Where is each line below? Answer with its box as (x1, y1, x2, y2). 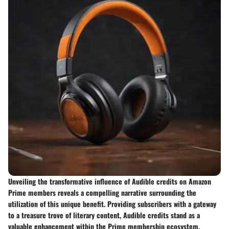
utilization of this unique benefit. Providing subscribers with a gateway (8, 198, 216, 209)
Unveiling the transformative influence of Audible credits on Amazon (8, 176, 211, 187)
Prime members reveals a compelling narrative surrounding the (8, 187, 196, 198)
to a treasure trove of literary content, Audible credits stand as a (8, 210, 200, 220)
